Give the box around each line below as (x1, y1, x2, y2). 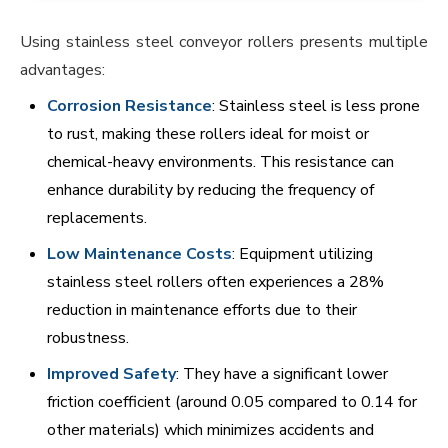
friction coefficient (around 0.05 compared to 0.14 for (47, 391, 417, 414)
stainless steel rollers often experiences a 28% (47, 271, 384, 294)
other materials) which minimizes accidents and (47, 419, 374, 442)
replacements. (47, 207, 147, 230)
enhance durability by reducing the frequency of (47, 179, 374, 202)
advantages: (20, 59, 105, 82)
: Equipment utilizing (232, 243, 373, 266)
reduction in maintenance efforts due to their (47, 299, 357, 322)
